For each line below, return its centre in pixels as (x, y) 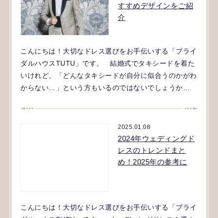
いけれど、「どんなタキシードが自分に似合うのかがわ (109, 75)
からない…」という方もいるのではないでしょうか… (105, 87)
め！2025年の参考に (153, 162)
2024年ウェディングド (156, 138)
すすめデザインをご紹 (156, 5)
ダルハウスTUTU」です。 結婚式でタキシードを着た (108, 63)
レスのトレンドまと (152, 150)
